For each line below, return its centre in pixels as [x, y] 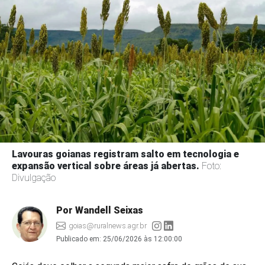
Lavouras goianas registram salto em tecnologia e [125, 154]
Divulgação [34, 178]
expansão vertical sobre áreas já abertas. [107, 166]
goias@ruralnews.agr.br [108, 226]
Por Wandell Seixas [100, 211]
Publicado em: [80, 239]
